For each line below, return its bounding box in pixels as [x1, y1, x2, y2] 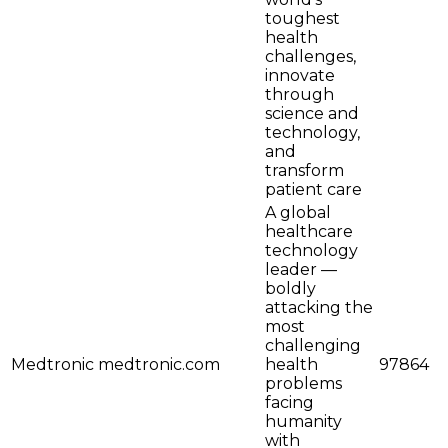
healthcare [265, 222, 353, 242]
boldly [265, 279, 316, 299]
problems [265, 374, 342, 394]
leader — [265, 260, 337, 280]
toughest [265, 9, 340, 29]
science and [265, 104, 359, 124]
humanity [265, 412, 342, 432]
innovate [265, 66, 335, 86]
